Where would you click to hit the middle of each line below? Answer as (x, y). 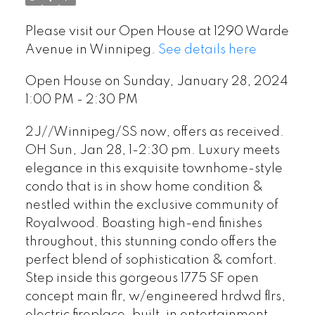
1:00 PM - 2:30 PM (81, 100)
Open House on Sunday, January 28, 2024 (156, 82)
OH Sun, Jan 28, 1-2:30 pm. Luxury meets (152, 151)
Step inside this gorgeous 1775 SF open (142, 279)
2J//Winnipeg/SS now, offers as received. (154, 133)
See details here (207, 50)
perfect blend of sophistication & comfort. (151, 261)
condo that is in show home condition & (144, 187)
